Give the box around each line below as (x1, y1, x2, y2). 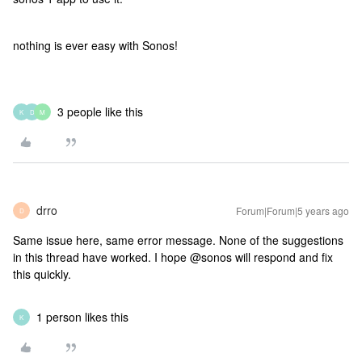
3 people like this (57, 103, 143, 120)
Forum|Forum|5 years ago (236, 204, 349, 217)
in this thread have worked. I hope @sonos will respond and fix (13, 249, 333, 265)
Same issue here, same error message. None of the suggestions (13, 232, 343, 248)
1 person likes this (36, 309, 128, 325)
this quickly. (13, 266, 74, 282)
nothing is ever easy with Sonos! (13, 37, 178, 53)
